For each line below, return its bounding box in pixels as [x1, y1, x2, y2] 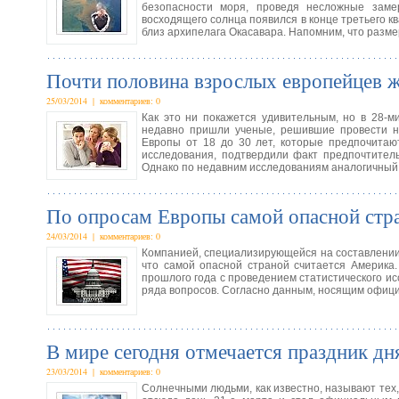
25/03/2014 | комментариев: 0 [46, 94, 160, 107]
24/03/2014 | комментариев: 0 [46, 230, 160, 242]
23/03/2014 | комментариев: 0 [46, 365, 160, 378]
